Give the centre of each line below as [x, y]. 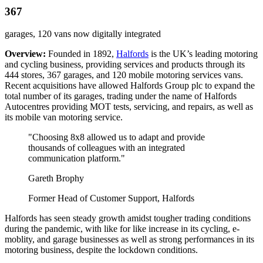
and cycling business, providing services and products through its [125, 65]
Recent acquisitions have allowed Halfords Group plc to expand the [130, 86]
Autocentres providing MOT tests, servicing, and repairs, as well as [129, 107]
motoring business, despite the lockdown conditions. [101, 250]
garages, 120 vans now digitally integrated [83, 34]
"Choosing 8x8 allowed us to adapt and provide [117, 137]
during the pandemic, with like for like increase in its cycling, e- [122, 229]
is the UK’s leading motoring [203, 54]
